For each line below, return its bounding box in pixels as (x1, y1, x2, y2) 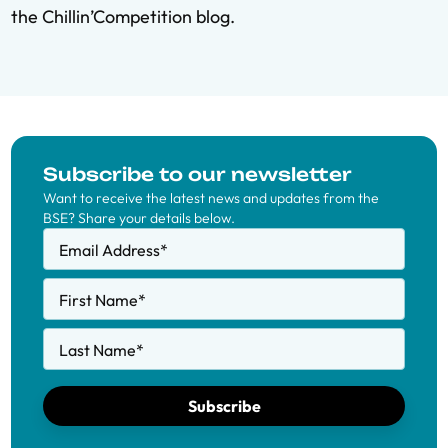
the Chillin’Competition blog (11, 5, 230, 28)
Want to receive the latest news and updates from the (43, 189, 379, 207)
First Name (59, 290, 138, 310)
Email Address (59, 240, 160, 260)
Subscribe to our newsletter (43, 163, 352, 185)
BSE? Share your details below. (43, 209, 235, 227)
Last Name (59, 340, 136, 360)
